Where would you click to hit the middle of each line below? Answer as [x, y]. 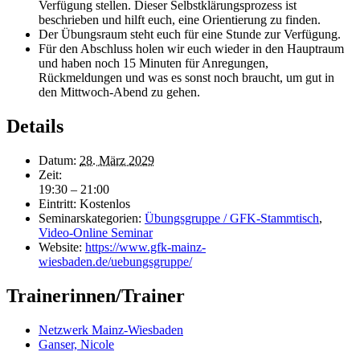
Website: [60, 247]
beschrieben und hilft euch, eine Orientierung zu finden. [180, 19]
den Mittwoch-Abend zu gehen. [119, 92]
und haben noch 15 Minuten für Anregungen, [153, 63]
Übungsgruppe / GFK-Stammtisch [232, 218]
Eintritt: [57, 203]
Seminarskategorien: [90, 218]
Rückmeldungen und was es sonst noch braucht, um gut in [186, 77]
